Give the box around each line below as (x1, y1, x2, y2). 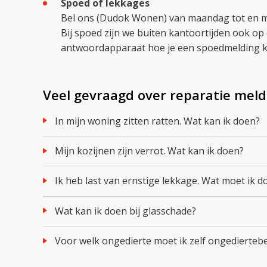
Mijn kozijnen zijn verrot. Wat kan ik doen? (64, 144, 244, 158)
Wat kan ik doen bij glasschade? (64, 204, 196, 218)
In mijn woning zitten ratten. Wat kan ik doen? (58, 114, 260, 128)
